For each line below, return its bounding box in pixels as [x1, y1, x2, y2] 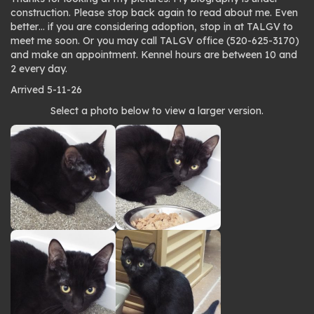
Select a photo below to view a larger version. [50, 104, 264, 117]
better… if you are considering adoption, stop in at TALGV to [11, 20, 293, 33]
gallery [10, 124, 78, 151]
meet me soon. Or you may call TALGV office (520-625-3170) [11, 34, 299, 47]
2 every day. [11, 62, 67, 75]
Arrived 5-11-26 [11, 83, 82, 96]
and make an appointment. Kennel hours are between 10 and [11, 48, 297, 61]
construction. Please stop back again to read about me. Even [11, 6, 298, 19]
